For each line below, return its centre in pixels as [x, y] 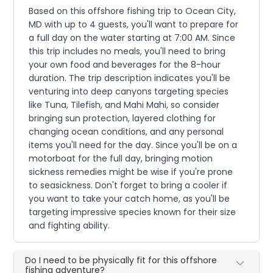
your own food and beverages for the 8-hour [125, 64]
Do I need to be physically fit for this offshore [121, 260]
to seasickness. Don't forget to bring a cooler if [128, 185]
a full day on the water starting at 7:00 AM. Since [132, 37]
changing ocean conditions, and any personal [126, 131]
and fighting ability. [69, 225]
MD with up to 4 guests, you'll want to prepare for [134, 24]
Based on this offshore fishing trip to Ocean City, [133, 11]
